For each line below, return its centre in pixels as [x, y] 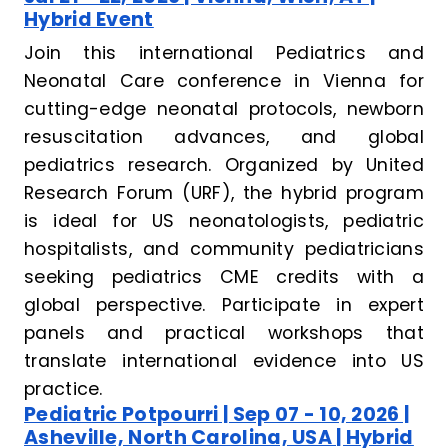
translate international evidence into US [224, 361]
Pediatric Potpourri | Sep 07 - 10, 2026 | [217, 415]
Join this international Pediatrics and [224, 53]
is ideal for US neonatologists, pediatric [224, 221]
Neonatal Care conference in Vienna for [224, 81]
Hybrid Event [89, 20]
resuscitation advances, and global [224, 137]
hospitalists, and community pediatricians [224, 249]
